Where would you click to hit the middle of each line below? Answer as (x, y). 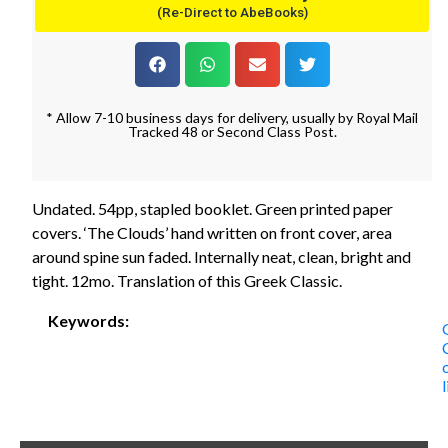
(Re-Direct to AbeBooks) (232, 12)
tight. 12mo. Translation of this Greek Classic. (187, 280)
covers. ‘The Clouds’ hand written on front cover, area (212, 232)
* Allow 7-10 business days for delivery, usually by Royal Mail (232, 117)
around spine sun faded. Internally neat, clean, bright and (221, 256)
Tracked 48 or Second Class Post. (232, 131)
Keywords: (88, 320)
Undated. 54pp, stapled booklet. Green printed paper (212, 208)
